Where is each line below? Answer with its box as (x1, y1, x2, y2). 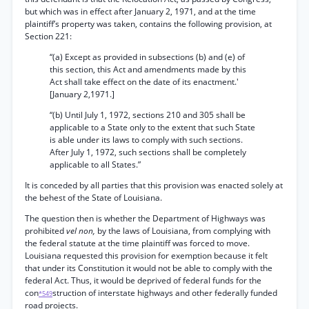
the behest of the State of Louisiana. (25, 192, 162, 203)
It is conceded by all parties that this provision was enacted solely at (25, 179, 283, 191)
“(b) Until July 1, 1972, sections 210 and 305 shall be (50, 109, 246, 121)
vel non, (66, 225, 97, 237)
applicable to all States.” (50, 159, 141, 170)
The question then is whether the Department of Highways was (25, 212, 266, 224)
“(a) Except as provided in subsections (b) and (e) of (50, 51, 245, 63)
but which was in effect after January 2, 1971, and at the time (25, 6, 256, 17)
